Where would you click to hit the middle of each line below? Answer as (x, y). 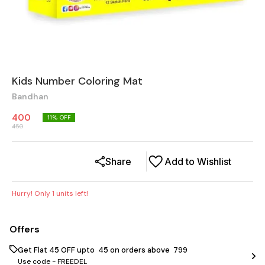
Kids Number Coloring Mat (77, 81)
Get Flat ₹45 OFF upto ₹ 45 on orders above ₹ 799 (103, 250)
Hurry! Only (32, 193)
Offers (25, 229)
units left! (71, 193)
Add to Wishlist (198, 161)
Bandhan (30, 96)
